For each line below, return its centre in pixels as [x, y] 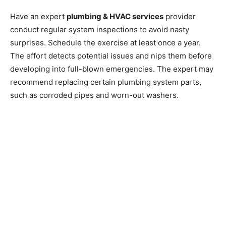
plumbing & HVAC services [115, 16]
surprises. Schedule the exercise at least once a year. [105, 42]
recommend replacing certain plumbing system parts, [106, 82]
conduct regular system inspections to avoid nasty [100, 29]
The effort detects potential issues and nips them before [111, 55]
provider [180, 16]
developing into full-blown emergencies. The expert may [112, 69]
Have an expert [38, 16]
